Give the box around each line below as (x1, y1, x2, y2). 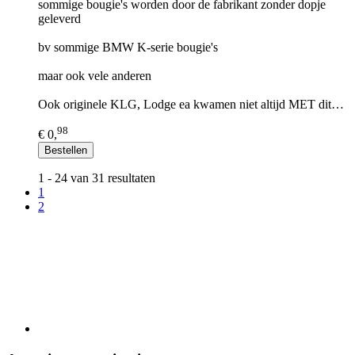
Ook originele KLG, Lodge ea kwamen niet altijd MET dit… (38, 97, 344, 111)
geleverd (38, 11, 81, 25)
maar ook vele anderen (38, 68, 151, 82)
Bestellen (44, 143, 87, 156)
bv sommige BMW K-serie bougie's (38, 40, 218, 54)
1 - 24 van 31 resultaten (38, 170, 155, 185)
